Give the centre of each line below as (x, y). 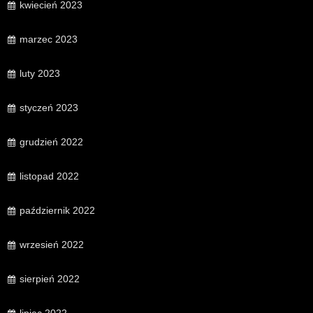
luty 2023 (40, 74)
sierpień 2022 (50, 279)
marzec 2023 (49, 39)
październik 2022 (57, 211)
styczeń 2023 (49, 108)
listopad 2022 (49, 176)
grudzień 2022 (51, 142)
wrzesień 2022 (52, 245)
